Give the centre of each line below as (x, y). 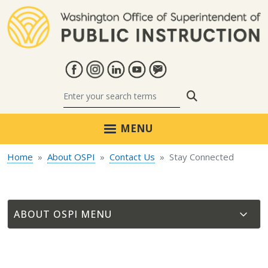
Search (214, 95)
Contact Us (132, 157)
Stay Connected (202, 157)
